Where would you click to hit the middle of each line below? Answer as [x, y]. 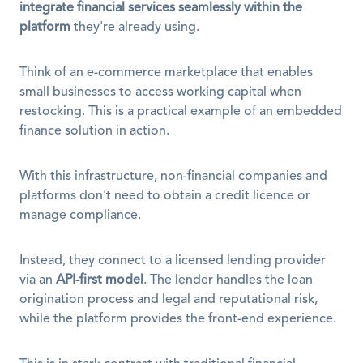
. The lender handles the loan [228, 280]
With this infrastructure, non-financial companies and [173, 177]
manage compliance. [80, 216]
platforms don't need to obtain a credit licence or [165, 196]
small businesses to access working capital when [160, 92]
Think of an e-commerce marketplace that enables [166, 73]
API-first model [100, 280]
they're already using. [135, 28]
